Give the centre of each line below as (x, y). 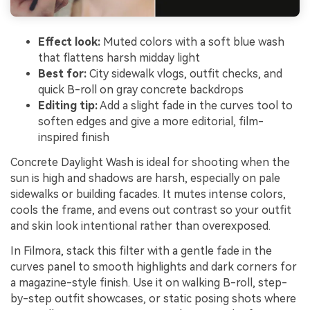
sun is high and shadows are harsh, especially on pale (145, 179)
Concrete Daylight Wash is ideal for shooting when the (150, 163)
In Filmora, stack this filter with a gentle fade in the (141, 250)
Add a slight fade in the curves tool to (195, 106)
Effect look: (69, 42)
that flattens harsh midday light (119, 58)
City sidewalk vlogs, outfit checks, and (184, 74)
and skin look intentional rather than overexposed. (140, 226)
